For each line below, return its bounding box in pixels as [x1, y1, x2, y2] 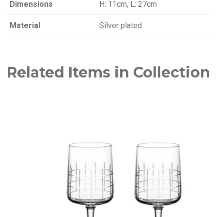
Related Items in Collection [7, 63, 210, 81]
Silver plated [99, 21, 142, 30]
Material [10, 21, 40, 30]
